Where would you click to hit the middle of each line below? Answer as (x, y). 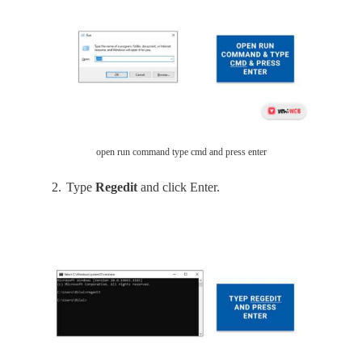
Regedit (116, 187)
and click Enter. (179, 187)
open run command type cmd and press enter (181, 152)
